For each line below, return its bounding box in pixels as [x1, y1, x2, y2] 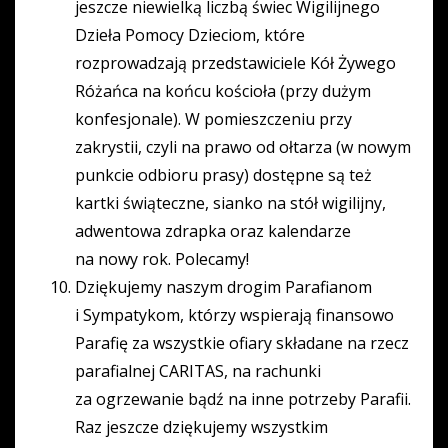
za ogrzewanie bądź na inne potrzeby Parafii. [75, 388, 411, 411]
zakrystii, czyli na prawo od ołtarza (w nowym [75, 136, 411, 159]
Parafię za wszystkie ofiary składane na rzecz [75, 332, 409, 355]
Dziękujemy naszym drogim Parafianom [75, 276, 372, 299]
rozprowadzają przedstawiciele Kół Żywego [75, 52, 396, 75]
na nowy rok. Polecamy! [75, 248, 249, 271]
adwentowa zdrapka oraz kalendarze [75, 220, 351, 243]
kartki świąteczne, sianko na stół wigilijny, [75, 192, 386, 215]
